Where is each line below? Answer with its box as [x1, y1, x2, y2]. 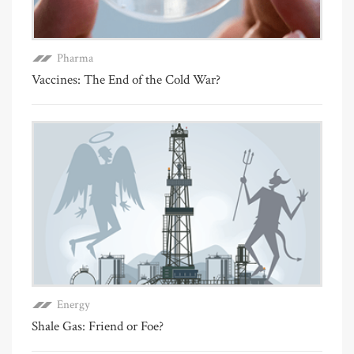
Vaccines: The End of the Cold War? [32, 71, 220, 89]
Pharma [57, 51, 93, 66]
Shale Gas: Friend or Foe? [32, 318, 164, 336]
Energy [57, 297, 90, 313]
